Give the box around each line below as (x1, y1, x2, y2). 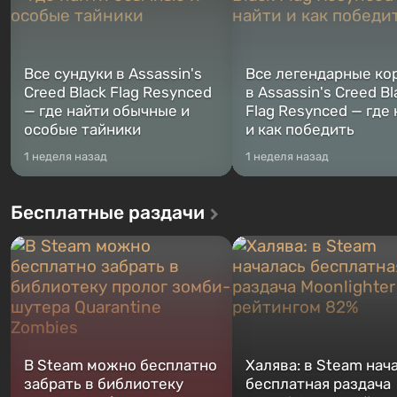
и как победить (245, 121, 354, 138)
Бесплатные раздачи (11, 201, 205, 223)
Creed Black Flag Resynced (24, 83, 212, 101)
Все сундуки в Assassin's (24, 65, 202, 82)
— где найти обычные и (24, 102, 190, 120)
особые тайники (24, 121, 141, 138)
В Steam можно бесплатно (24, 356, 217, 374)
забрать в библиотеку (24, 375, 183, 393)
